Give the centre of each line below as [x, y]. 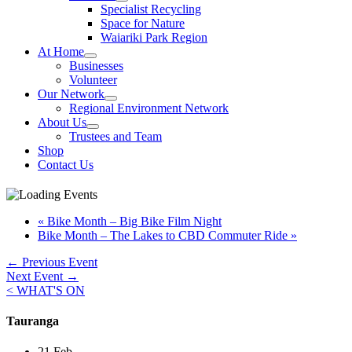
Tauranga [33, 321]
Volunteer [93, 80]
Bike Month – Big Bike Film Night [133, 221]
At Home [61, 51]
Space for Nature [143, 23]
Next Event [36, 276]
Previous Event [58, 262]
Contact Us [66, 165]
